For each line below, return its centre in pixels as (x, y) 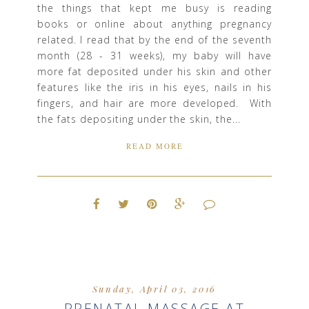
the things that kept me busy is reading (154, 8)
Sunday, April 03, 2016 (154, 288)
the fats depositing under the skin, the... (139, 119)
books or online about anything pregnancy (154, 24)
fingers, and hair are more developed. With (154, 103)
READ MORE (154, 146)
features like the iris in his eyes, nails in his (154, 88)
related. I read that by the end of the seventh (154, 40)
